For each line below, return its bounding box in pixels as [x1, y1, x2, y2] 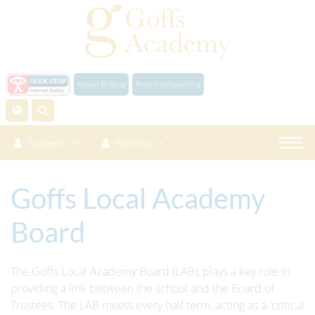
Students [27, 136, 69, 150]
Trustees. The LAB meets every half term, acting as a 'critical [11, 297, 304, 313]
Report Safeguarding [136, 79, 200, 89]
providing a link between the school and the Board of [11, 281, 274, 296]
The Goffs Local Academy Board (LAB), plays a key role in [11, 264, 290, 279]
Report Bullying [77, 79, 125, 89]
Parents [115, 136, 151, 150]
